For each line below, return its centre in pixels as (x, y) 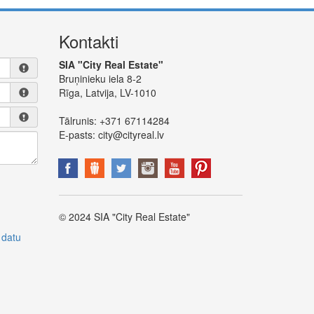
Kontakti (88, 41)
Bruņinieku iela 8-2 (100, 79)
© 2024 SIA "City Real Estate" (124, 217)
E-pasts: (78, 135)
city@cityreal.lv (131, 135)
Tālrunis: (77, 121)
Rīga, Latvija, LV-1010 (107, 93)
